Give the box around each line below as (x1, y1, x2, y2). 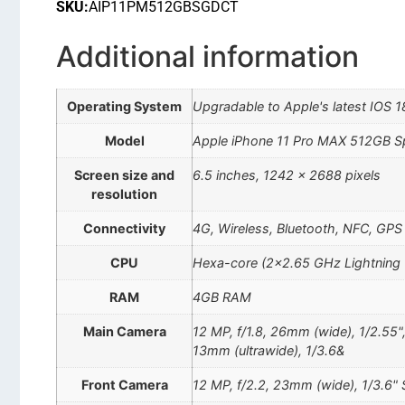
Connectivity (83, 221, 165, 237)
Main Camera (82, 324, 166, 340)
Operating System (67, 99, 182, 115)
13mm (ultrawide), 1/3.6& (193, 343, 344, 359)
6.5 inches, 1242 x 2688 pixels (193, 167, 381, 184)
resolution (91, 186, 157, 202)
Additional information (56, 39, 359, 75)
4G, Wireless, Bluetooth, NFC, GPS (193, 221, 402, 237)
